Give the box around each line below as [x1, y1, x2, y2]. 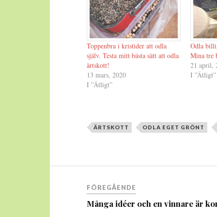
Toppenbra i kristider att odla [87, 41, 167, 51]
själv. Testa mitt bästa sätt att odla [87, 51, 179, 61]
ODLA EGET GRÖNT [142, 124, 205, 130]
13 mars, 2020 [87, 70, 126, 80]
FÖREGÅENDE [87, 183, 137, 191]
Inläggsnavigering [49, 166, 159, 183]
